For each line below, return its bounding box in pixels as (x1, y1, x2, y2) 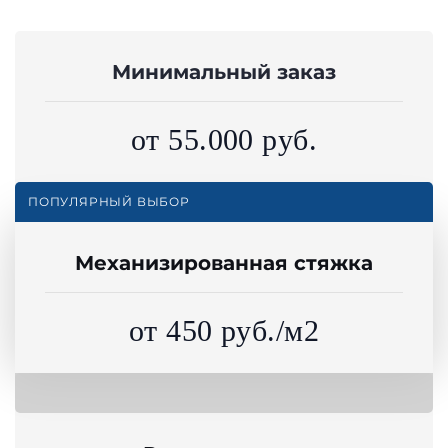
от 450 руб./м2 (128, 314, 320, 348)
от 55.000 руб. (130, 123, 318, 157)
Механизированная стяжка (75, 251, 373, 276)
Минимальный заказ (112, 60, 336, 85)
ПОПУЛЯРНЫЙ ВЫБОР (28, 194, 190, 210)
